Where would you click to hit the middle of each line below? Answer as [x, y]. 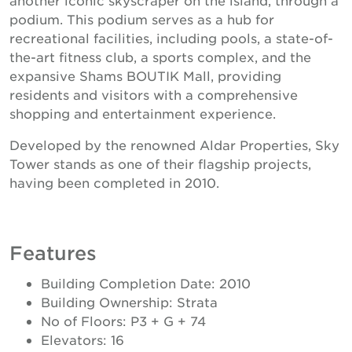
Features [53, 252]
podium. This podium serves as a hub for [142, 18]
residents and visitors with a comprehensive [154, 94]
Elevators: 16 [82, 339]
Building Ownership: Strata [129, 301]
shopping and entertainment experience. [143, 113]
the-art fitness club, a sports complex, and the [160, 56]
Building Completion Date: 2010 [146, 282]
